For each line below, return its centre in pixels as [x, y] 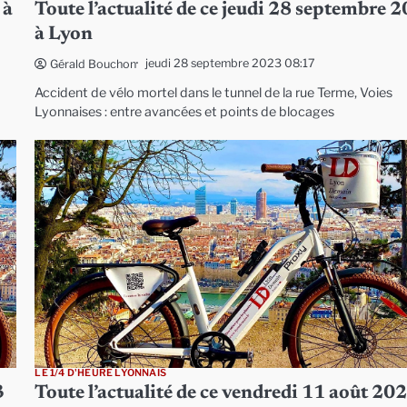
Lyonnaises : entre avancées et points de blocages [185, 111]
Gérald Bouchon [94, 64]
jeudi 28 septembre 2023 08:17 [231, 64]
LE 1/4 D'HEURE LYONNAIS [100, 372]
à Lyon [64, 35]
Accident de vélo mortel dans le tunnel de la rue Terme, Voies [214, 92]
